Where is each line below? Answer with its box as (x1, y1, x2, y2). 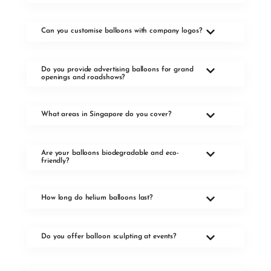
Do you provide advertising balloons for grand (41, 66, 194, 74)
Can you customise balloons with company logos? (41, 27, 202, 35)
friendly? (41, 157, 69, 165)
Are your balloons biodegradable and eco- (41, 149, 180, 157)
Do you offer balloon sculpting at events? (41, 233, 177, 241)
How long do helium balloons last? (41, 194, 153, 202)
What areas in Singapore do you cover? (41, 111, 171, 119)
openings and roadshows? (41, 74, 125, 82)
